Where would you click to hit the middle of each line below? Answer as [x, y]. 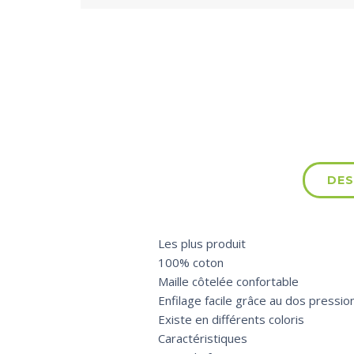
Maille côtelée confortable [228, 282]
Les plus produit [201, 244]
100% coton [190, 263]
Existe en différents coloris [231, 320]
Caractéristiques [202, 339]
